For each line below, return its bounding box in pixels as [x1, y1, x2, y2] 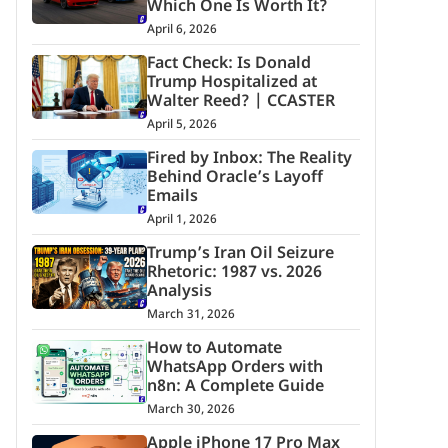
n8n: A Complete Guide [146, 377, 324, 399]
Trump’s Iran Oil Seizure [146, 244, 334, 266]
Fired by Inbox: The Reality [146, 149, 352, 171]
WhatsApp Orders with [146, 358, 323, 380]
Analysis [146, 282, 212, 304]
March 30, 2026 [146, 402, 235, 419]
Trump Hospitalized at [146, 73, 317, 95]
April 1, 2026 [146, 212, 217, 229]
